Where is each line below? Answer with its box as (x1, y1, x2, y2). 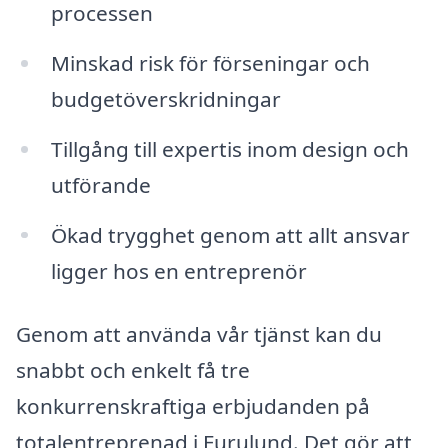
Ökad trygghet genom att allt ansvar (50, 220, 410, 249)
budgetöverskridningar (50, 84, 281, 113)
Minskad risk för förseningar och (50, 48, 370, 77)
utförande (50, 170, 151, 199)
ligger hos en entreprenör (50, 256, 307, 285)
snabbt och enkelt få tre (16, 356, 250, 385)
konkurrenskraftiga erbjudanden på (16, 392, 370, 421)
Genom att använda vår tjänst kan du (16, 320, 382, 349)
